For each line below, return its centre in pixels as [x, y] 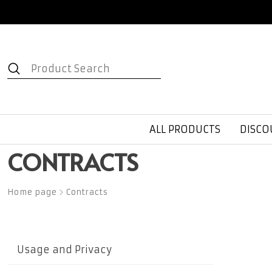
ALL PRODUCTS [185, 129]
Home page [32, 192]
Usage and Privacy [64, 249]
